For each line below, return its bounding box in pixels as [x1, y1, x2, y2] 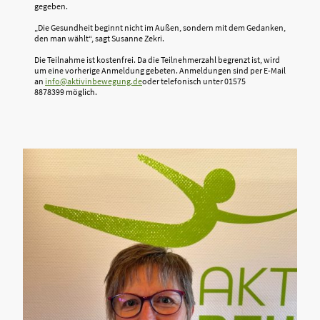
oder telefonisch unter [142, 75, 224, 86]
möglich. [66, 86, 97, 97]
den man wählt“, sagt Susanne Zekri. [34, 32, 164, 44]
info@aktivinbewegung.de [45, 75, 142, 86]
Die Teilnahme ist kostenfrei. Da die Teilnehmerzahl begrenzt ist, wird [34, 54, 280, 65]
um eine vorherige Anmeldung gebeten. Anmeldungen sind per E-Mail [34, 64, 286, 76]
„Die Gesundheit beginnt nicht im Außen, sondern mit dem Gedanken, [34, 21, 286, 33]
